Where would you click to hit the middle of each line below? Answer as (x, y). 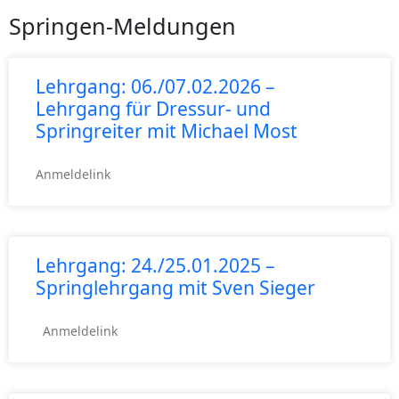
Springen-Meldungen (122, 26)
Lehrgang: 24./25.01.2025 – (155, 266)
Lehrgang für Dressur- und (153, 109)
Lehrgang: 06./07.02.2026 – (155, 87)
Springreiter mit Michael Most (167, 131)
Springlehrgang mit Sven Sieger (175, 288)
